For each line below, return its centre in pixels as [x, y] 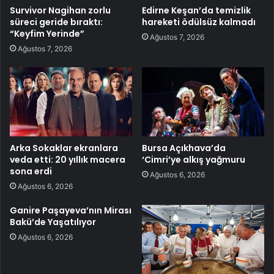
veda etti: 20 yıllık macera [68, 159]
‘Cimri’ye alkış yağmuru [194, 159]
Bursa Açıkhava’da [184, 148]
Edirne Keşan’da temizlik [196, 10]
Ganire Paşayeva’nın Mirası [71, 210]
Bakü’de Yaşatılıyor [53, 222]
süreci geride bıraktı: [56, 22]
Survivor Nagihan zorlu [60, 10]
